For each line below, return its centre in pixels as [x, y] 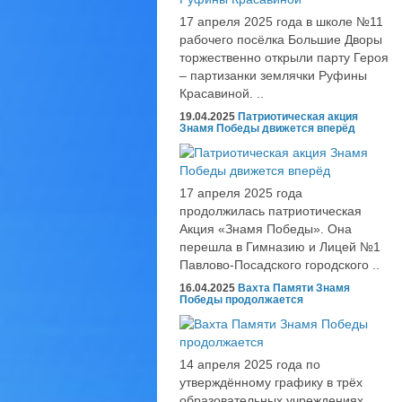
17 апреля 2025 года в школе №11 [281, 22]
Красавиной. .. [222, 93]
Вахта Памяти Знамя [294, 288]
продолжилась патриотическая [271, 211]
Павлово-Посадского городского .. [280, 265]
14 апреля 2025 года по [250, 364]
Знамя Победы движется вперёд [267, 128]
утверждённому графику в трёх [271, 382]
